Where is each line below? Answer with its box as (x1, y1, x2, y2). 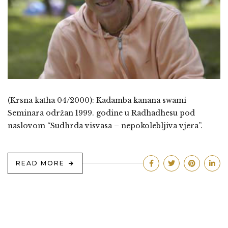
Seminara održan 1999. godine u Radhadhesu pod (8, 108, 195, 118)
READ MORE (16, 159, 65, 167)
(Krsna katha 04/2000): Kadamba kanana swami (8, 96, 186, 105)
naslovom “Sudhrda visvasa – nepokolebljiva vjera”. (8, 121, 203, 131)
